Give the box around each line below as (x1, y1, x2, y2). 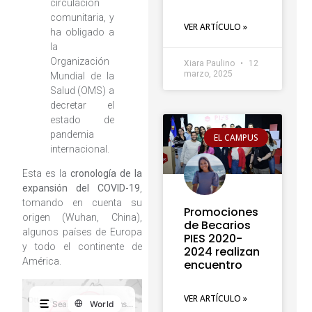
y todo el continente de (22, 241, 142, 253)
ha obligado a (49, 26, 114, 38)
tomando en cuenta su (22, 197, 142, 209)
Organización (49, 55, 109, 67)
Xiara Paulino (183, 58, 237, 69)
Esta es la (22, 168, 70, 180)
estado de (49, 114, 114, 125)
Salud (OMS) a (49, 84, 114, 96)
